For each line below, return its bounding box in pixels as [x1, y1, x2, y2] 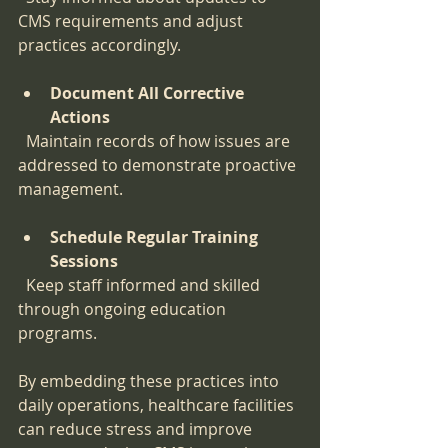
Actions [50, 106, 110, 129]
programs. [18, 322, 97, 345]
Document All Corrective [50, 82, 248, 105]
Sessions [50, 250, 118, 273]
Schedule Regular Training [50, 226, 262, 249]
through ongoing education [18, 298, 230, 321]
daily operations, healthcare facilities [18, 394, 298, 417]
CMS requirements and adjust [18, 10, 247, 33]
